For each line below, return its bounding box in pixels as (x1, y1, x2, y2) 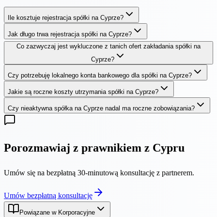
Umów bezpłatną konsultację (4, 191, 93, 200)
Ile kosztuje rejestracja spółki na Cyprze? (8, 14, 124, 21)
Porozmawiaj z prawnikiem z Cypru (4, 141, 185, 154)
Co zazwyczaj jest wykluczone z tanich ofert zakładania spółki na (16, 42, 201, 50)
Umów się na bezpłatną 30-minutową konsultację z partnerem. (4, 168, 194, 177)
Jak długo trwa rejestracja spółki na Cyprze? (8, 30, 132, 38)
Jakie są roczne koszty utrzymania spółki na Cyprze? (8, 88, 158, 95)
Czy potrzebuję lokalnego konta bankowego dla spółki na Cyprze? (8, 71, 192, 79)
